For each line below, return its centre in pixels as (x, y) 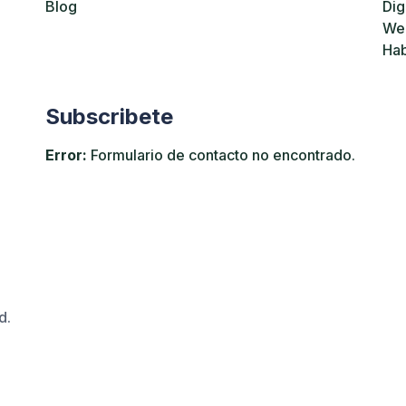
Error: (66, 155)
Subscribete (109, 116)
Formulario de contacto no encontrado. (221, 155)
